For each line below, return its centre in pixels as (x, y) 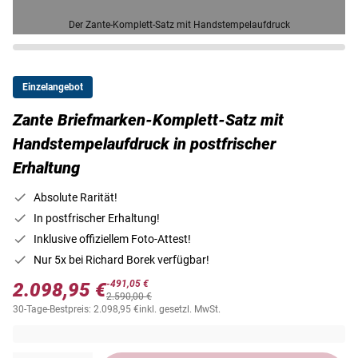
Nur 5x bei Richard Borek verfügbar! (121, 260)
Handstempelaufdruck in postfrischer (144, 144)
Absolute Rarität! (76, 198)
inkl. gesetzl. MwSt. (180, 310)
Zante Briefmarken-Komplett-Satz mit (148, 120)
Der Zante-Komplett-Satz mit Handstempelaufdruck (179, 25)
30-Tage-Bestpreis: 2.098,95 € (76, 310)
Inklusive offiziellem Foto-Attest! (112, 239)
